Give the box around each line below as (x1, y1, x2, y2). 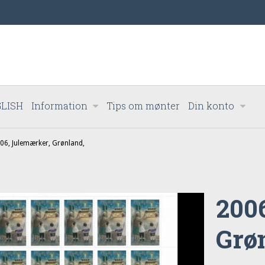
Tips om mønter (106, 99, 180, 112)
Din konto (188, 99, 235, 112)
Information (31, 99, 88, 112)
